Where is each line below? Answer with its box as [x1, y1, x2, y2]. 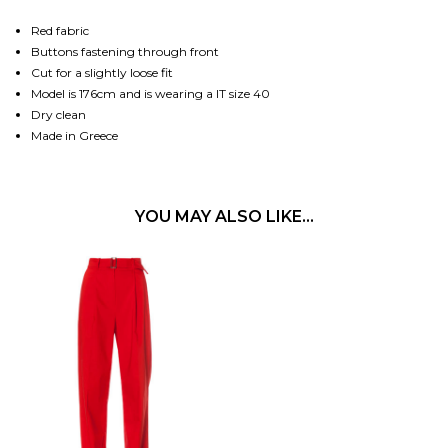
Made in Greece [31, 127, 119, 143]
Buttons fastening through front [31, 43, 220, 59]
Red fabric [31, 22, 90, 38]
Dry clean [31, 106, 87, 122]
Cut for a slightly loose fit [31, 64, 174, 80]
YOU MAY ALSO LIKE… [134, 206, 314, 226]
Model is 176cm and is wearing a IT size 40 [31, 85, 271, 101]
